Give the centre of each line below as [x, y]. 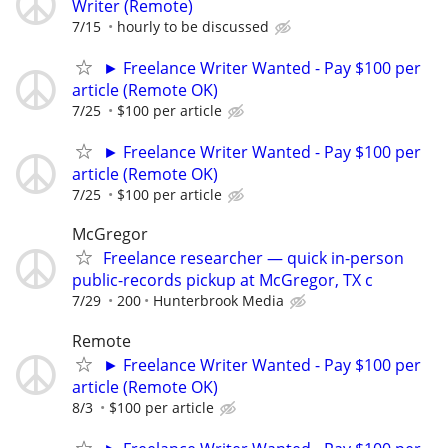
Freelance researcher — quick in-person [253, 258]
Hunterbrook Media [218, 301]
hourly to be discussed [193, 26]
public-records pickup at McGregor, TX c [222, 280]
